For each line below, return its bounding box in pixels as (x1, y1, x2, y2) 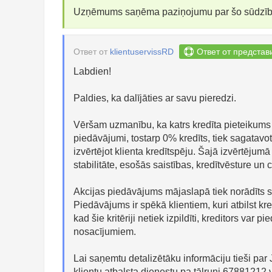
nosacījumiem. (73, 226, 136, 237)
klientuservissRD (110, 47, 174, 56)
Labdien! (73, 66, 111, 76)
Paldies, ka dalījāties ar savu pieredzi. (73, 93, 236, 103)
